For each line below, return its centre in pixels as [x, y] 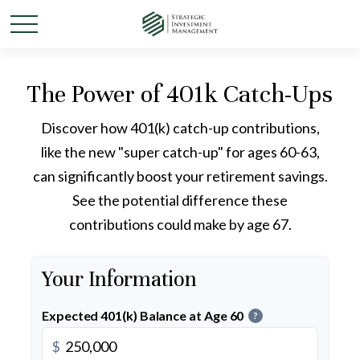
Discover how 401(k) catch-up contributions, [180, 128]
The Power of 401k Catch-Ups [180, 94]
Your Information [119, 279]
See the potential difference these [180, 200]
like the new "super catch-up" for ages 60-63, [180, 152]
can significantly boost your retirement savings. [180, 176]
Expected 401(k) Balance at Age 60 [143, 315]
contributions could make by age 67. [180, 224]
